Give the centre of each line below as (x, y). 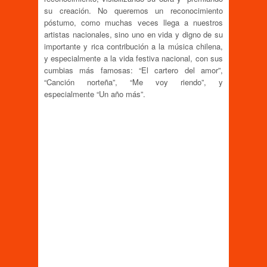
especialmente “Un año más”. (95, 94)
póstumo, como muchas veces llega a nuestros (133, 22)
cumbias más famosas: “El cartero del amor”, (133, 70)
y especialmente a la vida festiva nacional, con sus (133, 58)
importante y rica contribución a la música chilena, (133, 46)
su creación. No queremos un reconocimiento (133, 10)
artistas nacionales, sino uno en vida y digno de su (133, 34)
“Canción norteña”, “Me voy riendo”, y (133, 82)
